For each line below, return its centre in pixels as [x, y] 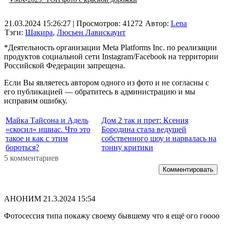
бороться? [22, 147]
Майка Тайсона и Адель [47, 120]
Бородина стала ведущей [144, 129]
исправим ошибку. [36, 100]
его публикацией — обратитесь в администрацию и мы [100, 91]
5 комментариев [31, 158]
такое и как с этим [37, 138]
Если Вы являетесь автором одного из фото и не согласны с [106, 82]
